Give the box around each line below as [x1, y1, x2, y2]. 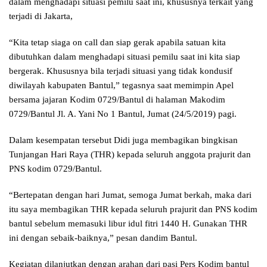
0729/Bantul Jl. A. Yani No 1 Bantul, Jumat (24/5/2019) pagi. [9, 109, 237, 119]
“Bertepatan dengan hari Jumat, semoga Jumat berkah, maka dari [9, 190, 252, 200]
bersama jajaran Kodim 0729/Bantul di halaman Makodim [9, 95, 225, 105]
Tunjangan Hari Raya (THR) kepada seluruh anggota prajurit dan [9, 150, 251, 160]
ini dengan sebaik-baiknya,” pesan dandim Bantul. [9, 233, 197, 243]
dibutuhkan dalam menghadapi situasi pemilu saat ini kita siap [9, 52, 240, 62]
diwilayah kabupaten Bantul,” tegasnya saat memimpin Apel [9, 80, 234, 91]
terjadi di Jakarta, [9, 11, 73, 21]
